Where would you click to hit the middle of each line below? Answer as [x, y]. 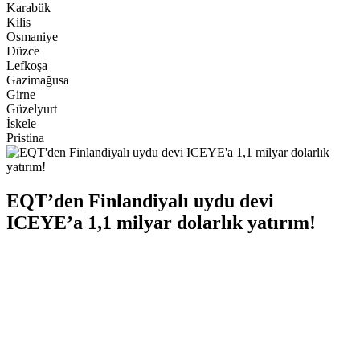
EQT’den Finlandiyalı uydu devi [140, 200]
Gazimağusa [38, 80]
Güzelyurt [32, 108]
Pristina [25, 137]
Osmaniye [32, 36]
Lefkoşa [27, 65]
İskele [21, 123]
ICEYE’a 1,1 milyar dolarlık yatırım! [161, 222]
